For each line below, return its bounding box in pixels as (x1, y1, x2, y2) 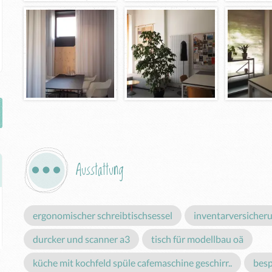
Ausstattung (76, 157, 123, 183)
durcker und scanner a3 (33, 233, 130, 245)
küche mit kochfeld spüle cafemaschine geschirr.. (33, 256, 232, 268)
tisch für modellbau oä (151, 233, 243, 245)
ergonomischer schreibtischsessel (33, 209, 172, 221)
